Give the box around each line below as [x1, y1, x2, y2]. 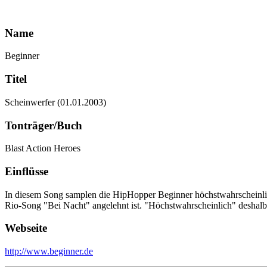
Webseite [5, 222, 47, 235]
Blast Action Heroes [5, 143, 80, 154]
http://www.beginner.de [5, 246, 93, 257]
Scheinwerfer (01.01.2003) [5, 97, 106, 107]
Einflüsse [5, 165, 48, 178]
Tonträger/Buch [5, 119, 82, 132]
